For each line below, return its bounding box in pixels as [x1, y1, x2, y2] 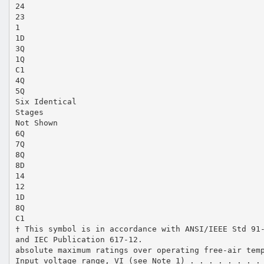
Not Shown [15, 118, 58, 127]
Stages [15, 107, 44, 117]
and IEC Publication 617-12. [15, 235, 143, 244]
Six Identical [15, 97, 77, 106]
